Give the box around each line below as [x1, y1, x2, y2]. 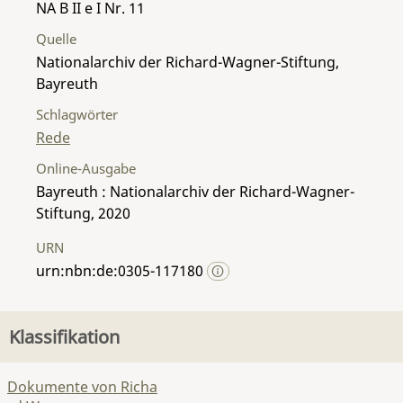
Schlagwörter [36, 104, 118, 123]
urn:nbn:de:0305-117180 [36, 260, 207, 281]
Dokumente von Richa [7, 377, 157, 397]
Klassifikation [9, 325, 120, 349]
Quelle [36, 29, 76, 48]
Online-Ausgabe [36, 158, 136, 177]
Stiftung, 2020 [36, 202, 130, 223]
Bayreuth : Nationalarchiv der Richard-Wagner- [36, 181, 354, 201]
